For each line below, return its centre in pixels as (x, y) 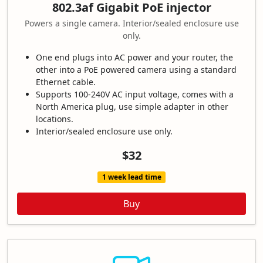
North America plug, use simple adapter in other (132, 106)
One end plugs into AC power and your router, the (134, 57)
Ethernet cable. (66, 82)
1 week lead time (131, 177)
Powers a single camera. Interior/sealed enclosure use (131, 23)
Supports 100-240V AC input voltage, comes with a (135, 94)
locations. (55, 119)
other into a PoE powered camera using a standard (136, 69)
